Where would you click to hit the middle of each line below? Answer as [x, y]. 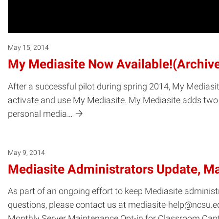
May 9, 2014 [26, 152]
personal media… [40, 114]
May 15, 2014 [28, 47]
